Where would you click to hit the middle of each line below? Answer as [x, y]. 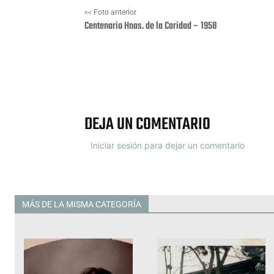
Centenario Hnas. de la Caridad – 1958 [151, 27]
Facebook [179, 75]
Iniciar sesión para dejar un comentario [168, 146]
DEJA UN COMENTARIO [147, 125]
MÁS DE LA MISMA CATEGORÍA [82, 205]
